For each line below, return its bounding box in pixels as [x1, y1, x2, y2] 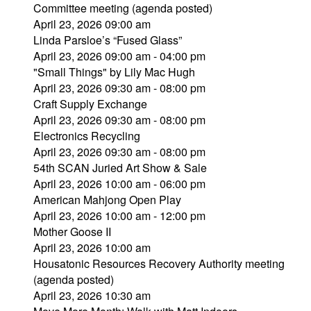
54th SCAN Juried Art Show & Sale [33, 160, 207, 176]
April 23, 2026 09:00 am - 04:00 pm [33, 48, 205, 64]
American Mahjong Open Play [33, 192, 181, 208]
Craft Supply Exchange [33, 96, 147, 112]
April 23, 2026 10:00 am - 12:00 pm [33, 208, 205, 224]
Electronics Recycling [33, 128, 140, 144]
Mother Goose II [33, 224, 111, 239]
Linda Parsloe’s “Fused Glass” [33, 32, 182, 48]
